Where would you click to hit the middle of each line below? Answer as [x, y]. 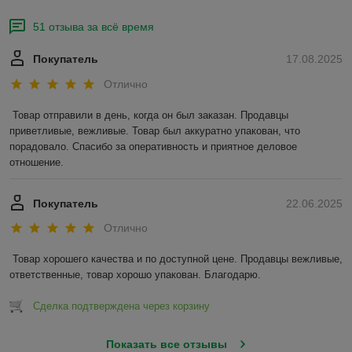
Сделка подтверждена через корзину [121, 306]
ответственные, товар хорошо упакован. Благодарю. [135, 275]
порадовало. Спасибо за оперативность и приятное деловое [153, 146]
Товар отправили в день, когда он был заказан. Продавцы [150, 115]
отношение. [37, 162]
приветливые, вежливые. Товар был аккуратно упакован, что [155, 130]
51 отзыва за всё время [93, 27]
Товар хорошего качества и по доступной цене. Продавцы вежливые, [178, 259]
